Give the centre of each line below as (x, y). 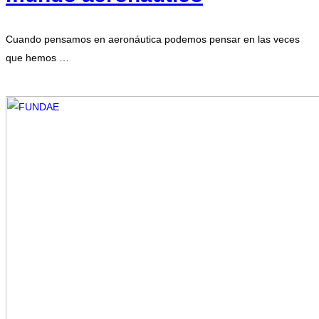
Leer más (28, 87)
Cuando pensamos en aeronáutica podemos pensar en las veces (153, 40)
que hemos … (37, 58)
